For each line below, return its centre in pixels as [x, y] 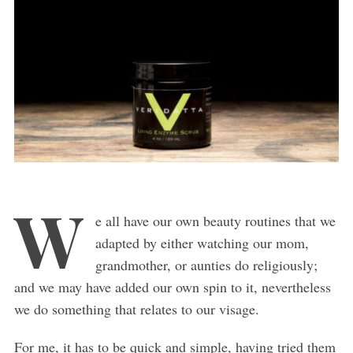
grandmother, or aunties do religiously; [206, 264]
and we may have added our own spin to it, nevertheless [172, 286]
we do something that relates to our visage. [136, 308]
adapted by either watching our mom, [202, 242]
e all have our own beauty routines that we [215, 220]
